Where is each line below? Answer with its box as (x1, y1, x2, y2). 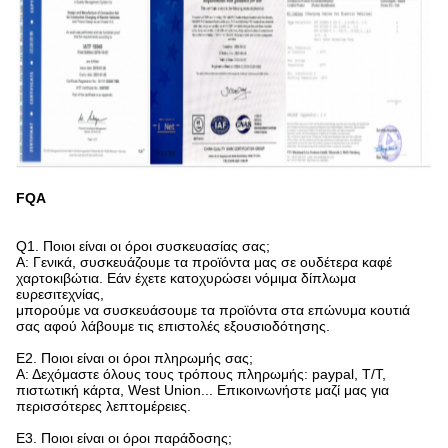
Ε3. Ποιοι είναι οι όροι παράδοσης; (16, 430, 232, 446)
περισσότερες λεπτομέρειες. (16, 398, 191, 414)
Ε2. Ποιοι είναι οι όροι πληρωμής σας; (16, 350, 253, 366)
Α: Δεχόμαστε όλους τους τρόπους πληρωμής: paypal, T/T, (16, 366, 386, 382)
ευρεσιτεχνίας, (16, 286, 104, 302)
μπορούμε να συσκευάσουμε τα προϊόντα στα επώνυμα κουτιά (16, 302, 410, 318)
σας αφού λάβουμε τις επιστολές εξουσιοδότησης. (16, 318, 330, 334)
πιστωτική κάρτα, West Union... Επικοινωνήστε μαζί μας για (16, 382, 389, 398)
